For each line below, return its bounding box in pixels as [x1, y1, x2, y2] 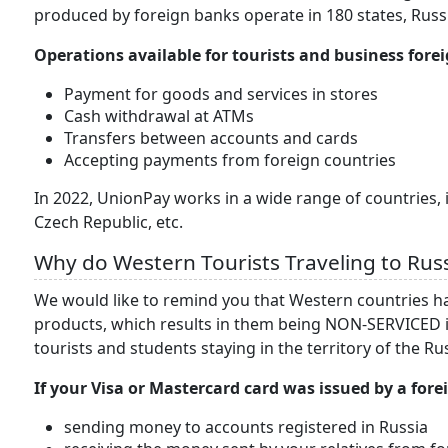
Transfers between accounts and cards [64, 127, 358, 149]
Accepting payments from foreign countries [64, 149, 396, 171]
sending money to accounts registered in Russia [64, 416, 428, 438]
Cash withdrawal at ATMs [64, 105, 254, 127]
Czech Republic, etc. [34, 211, 187, 233]
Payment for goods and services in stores [64, 83, 378, 105]
